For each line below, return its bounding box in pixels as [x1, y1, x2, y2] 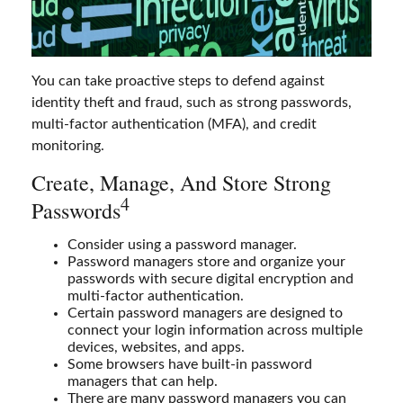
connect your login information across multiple [67, 322, 363, 337]
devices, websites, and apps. [67, 339, 245, 354]
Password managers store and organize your [67, 254, 345, 269]
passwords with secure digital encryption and [67, 271, 354, 286]
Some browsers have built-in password [67, 356, 312, 372]
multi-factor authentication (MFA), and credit [31, 116, 317, 131]
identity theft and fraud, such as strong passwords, [31, 94, 352, 110]
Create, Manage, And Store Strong [31, 167, 331, 197]
